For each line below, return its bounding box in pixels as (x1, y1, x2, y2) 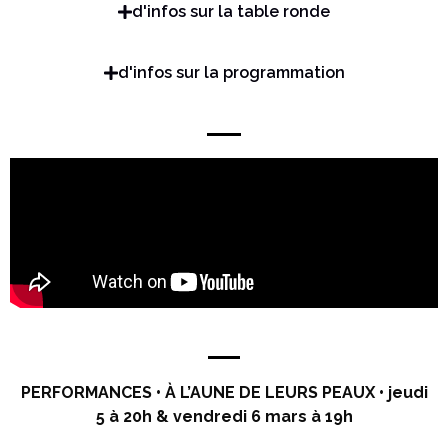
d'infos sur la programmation (117, 62, 345, 82)
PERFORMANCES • (20, 383, 165, 403)
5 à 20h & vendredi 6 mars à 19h (95, 407, 353, 427)
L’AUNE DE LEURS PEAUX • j (179, 383, 392, 403)
